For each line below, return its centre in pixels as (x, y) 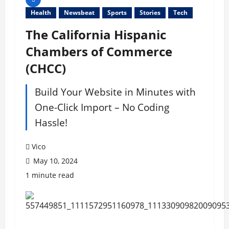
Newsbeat (79, 13)
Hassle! (51, 123)
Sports (117, 13)
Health (41, 13)
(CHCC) (46, 68)
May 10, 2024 (54, 161)
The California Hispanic (96, 35)
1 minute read (50, 175)
